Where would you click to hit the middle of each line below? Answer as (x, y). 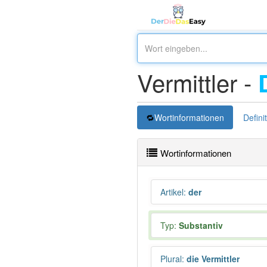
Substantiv (201, 225)
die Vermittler (212, 259)
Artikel (172, 192)
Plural (171, 259)
